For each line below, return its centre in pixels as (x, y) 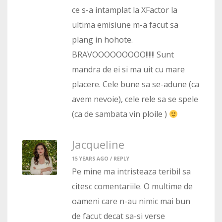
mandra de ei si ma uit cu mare (128, 70)
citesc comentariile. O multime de (132, 187)
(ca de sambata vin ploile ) (120, 114)
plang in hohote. (102, 40)
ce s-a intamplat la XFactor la (125, 10)
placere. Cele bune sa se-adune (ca (136, 84)
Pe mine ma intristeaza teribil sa (131, 172)
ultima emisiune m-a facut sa (125, 25)
